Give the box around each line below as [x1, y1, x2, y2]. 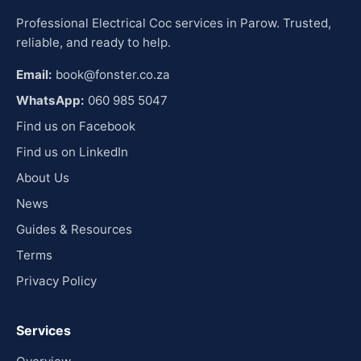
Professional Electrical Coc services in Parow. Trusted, [16, 15, 331, 31]
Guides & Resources [16, 222, 132, 237]
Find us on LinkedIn [16, 144, 128, 160]
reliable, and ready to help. [16, 35, 171, 50]
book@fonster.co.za [56, 67, 170, 82]
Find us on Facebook [16, 118, 135, 134]
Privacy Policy [16, 273, 97, 288]
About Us [16, 170, 69, 185]
